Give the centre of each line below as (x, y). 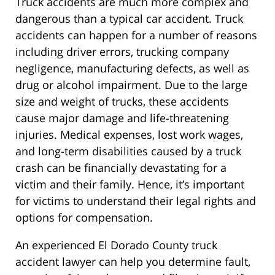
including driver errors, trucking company (122, 52)
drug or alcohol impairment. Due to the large (131, 85)
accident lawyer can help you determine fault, (133, 262)
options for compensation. (84, 218)
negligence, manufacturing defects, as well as (132, 68)
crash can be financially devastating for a (121, 168)
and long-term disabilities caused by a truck (128, 151)
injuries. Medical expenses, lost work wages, (129, 135)
